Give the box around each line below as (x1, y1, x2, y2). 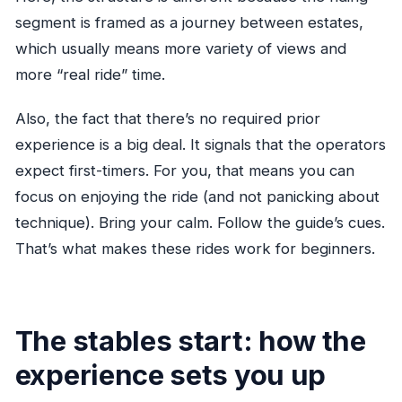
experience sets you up (14, 357, 326, 391)
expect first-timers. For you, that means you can (14, 162, 354, 180)
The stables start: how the (14, 323, 366, 357)
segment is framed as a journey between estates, (14, 13, 363, 32)
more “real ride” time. (14, 66, 165, 84)
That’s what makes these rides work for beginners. (14, 240, 375, 258)
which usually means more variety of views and (14, 39, 346, 58)
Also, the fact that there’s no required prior (14, 109, 320, 128)
